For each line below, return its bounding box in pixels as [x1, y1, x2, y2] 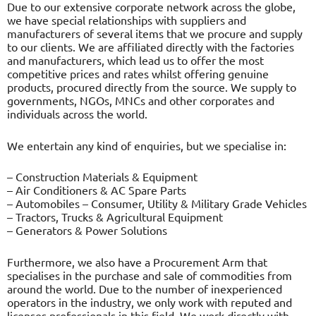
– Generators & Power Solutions [7, 223, 167, 238]
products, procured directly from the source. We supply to [7, 80, 296, 95]
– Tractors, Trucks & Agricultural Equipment [7, 209, 223, 224]
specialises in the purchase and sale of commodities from [7, 267, 292, 282]
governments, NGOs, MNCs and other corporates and [7, 93, 274, 108]
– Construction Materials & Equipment [7, 169, 197, 184]
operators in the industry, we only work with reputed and [7, 294, 292, 309]
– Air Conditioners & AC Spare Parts [7, 183, 186, 197]
